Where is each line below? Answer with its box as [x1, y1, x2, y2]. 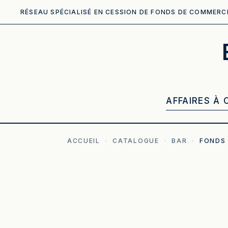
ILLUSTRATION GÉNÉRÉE [81, 174, 165, 180]
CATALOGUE [112, 137, 159, 145]
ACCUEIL [67, 137, 100, 145]
